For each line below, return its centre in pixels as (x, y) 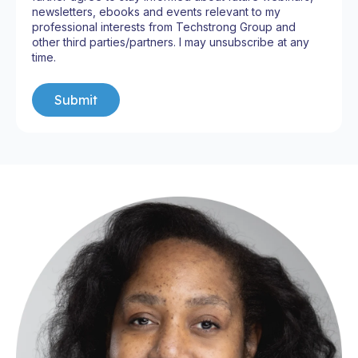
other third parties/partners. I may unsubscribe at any (171, 42)
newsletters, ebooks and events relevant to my (156, 12)
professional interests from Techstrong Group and (164, 27)
